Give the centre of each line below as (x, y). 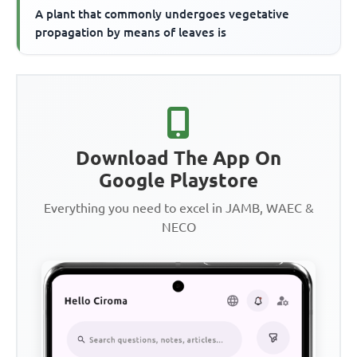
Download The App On (178, 159)
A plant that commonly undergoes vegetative (163, 14)
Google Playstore (178, 181)
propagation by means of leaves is (131, 33)
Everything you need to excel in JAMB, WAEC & (178, 208)
